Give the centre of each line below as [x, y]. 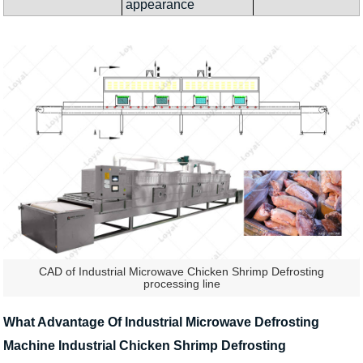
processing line [181, 284]
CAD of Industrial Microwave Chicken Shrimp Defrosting [181, 272]
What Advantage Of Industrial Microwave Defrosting [161, 322]
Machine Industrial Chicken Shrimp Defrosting [145, 345]
